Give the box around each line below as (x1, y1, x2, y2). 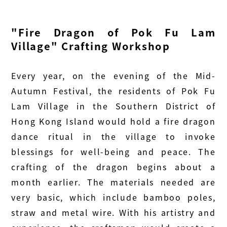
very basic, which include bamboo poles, (11, 191, 216, 204)
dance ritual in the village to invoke (11, 130, 216, 143)
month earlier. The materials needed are (11, 176, 216, 188)
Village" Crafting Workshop (11, 39, 170, 54)
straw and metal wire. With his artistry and (11, 206, 216, 219)
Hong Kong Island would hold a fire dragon (11, 115, 216, 128)
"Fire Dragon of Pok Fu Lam (11, 25, 216, 40)
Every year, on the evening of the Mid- (11, 69, 216, 82)
